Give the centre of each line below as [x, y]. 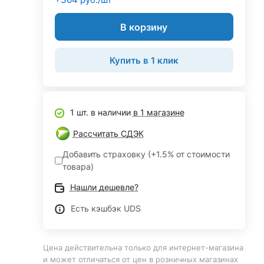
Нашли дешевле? [104, 187]
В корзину [144, 27]
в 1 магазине [159, 112]
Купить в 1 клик [144, 60]
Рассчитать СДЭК [108, 133]
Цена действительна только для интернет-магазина [143, 247]
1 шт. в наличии [101, 112]
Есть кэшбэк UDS [105, 208]
